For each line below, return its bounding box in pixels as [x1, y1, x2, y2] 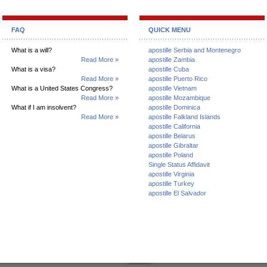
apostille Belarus [148, 132, 195, 139]
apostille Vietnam [148, 85, 197, 92]
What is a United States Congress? [11, 85, 113, 92]
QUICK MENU [148, 26, 191, 33]
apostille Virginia [148, 170, 194, 178]
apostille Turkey [148, 180, 194, 187]
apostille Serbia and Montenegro [148, 46, 241, 54]
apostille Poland [148, 151, 193, 159]
